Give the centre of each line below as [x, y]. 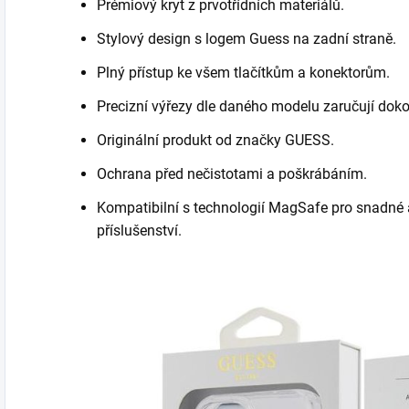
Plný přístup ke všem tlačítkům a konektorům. [243, 73]
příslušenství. [139, 231]
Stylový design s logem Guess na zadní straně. [246, 39]
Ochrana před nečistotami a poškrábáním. [232, 174]
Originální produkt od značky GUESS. [215, 140]
